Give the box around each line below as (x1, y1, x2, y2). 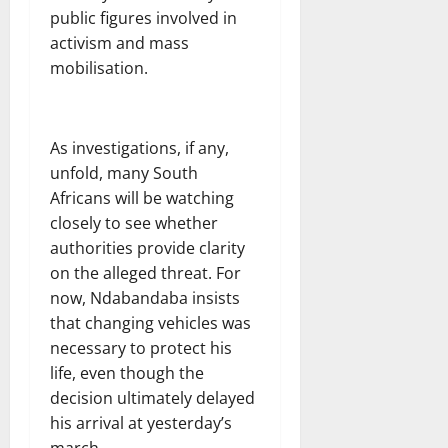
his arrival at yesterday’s (50, 411, 232, 434)
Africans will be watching (50, 186, 234, 209)
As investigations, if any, (50, 136, 229, 159)
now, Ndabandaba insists (50, 286, 240, 309)
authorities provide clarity (50, 236, 245, 259)
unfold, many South (50, 161, 198, 184)
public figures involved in (50, 6, 237, 29)
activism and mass (50, 31, 189, 54)
